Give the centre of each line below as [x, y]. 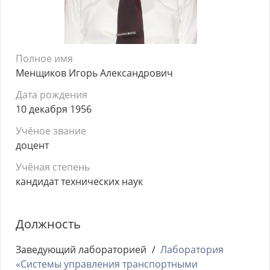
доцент [32, 145]
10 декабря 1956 [54, 109]
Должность [48, 224]
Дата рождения [52, 95]
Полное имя [44, 58]
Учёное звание [51, 131]
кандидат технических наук [79, 181]
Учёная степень [53, 167]
